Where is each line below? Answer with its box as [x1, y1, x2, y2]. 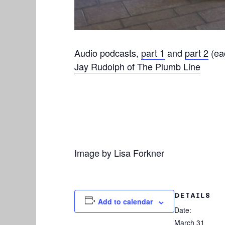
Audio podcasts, [74, 46, 141, 60]
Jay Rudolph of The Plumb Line [74, 60, 200, 73]
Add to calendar [97, 196, 153, 207]
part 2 [185, 46, 208, 60]
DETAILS [174, 190, 210, 200]
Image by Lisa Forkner [74, 146, 164, 160]
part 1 [141, 46, 165, 60]
